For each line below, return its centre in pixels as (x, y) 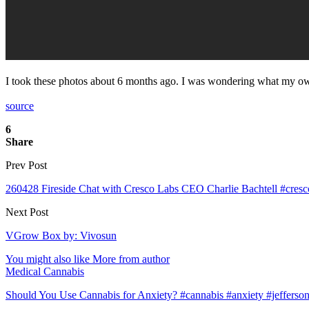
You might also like (48, 259)
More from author (131, 259)
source (20, 106)
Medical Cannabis (45, 271)
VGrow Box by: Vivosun (61, 235)
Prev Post (26, 165)
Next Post (27, 212)
